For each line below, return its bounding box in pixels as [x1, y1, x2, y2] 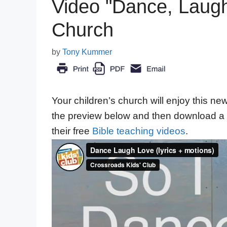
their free [52, 126, 92, 137]
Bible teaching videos [92, 126, 185, 137]
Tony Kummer [62, 47, 112, 57]
